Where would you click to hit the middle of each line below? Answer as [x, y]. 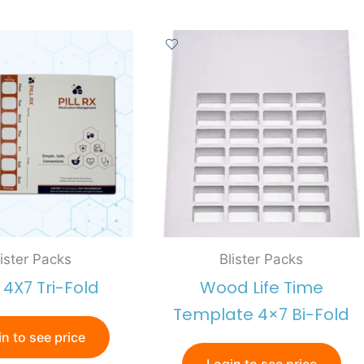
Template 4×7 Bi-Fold [261, 315]
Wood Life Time [261, 288]
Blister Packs [261, 259]
